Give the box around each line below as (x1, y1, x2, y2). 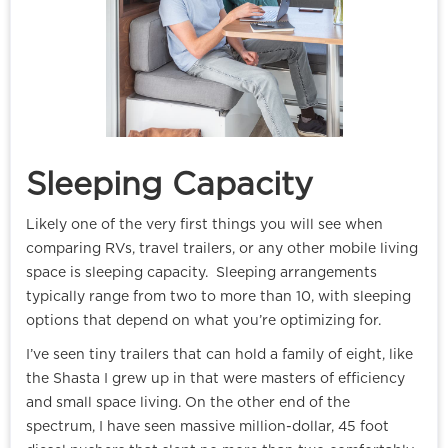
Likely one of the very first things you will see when (26, 218, 383, 233)
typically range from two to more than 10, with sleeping (26, 290, 411, 305)
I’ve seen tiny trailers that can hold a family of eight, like (26, 348, 413, 363)
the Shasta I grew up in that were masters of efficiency (26, 372, 405, 387)
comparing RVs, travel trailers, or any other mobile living (26, 242, 418, 257)
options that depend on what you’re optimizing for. (26, 314, 381, 329)
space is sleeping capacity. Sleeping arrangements (26, 266, 377, 281)
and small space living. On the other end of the (26, 396, 350, 411)
